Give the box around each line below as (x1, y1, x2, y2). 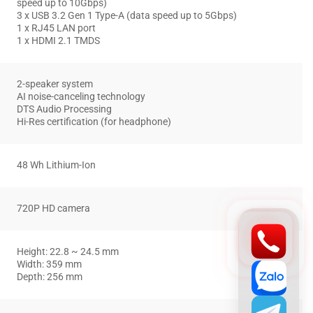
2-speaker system (17, 78, 93, 91)
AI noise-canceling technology (17, 91, 145, 103)
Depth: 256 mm (17, 271, 82, 284)
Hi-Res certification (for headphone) (17, 116, 171, 129)
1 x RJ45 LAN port (17, 22, 96, 35)
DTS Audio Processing (17, 103, 112, 116)
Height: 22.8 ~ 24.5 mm (17, 246, 119, 259)
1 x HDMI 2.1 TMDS (17, 35, 100, 48)
